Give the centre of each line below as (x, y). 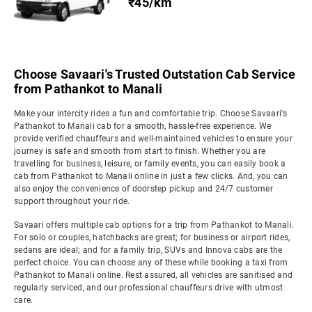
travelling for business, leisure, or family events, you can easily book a (150, 164)
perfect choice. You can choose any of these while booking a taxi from (151, 263)
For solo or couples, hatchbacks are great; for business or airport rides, (152, 237)
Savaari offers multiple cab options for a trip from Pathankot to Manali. (154, 225)
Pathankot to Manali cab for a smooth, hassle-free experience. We (142, 126)
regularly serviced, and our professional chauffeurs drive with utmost (149, 288)
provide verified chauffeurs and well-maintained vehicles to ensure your (153, 139)
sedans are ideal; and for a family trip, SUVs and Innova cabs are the (148, 250)
